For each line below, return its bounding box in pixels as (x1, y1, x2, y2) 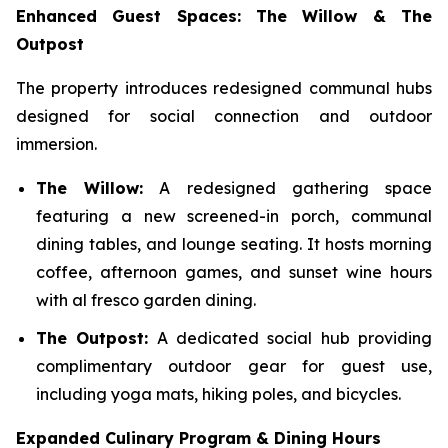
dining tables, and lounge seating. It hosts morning (36, 233, 432, 254)
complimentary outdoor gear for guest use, (36, 356, 432, 377)
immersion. (16, 133, 97, 154)
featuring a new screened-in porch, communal (36, 205, 432, 226)
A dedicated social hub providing (148, 328, 433, 349)
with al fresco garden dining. (36, 289, 256, 310)
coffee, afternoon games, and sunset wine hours (36, 261, 432, 282)
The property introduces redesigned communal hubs (16, 77, 432, 98)
